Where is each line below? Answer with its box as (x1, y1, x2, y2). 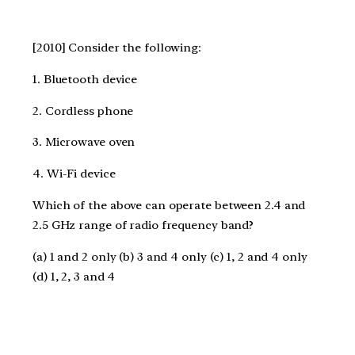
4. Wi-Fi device (32, 166, 119, 181)
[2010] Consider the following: (32, 40, 204, 55)
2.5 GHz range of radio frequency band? (32, 217, 258, 232)
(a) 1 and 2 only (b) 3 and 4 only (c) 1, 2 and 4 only (32, 249, 307, 264)
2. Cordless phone (32, 103, 137, 118)
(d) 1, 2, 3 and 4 (32, 269, 116, 284)
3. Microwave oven (32, 135, 139, 150)
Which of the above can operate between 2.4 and (32, 197, 306, 212)
